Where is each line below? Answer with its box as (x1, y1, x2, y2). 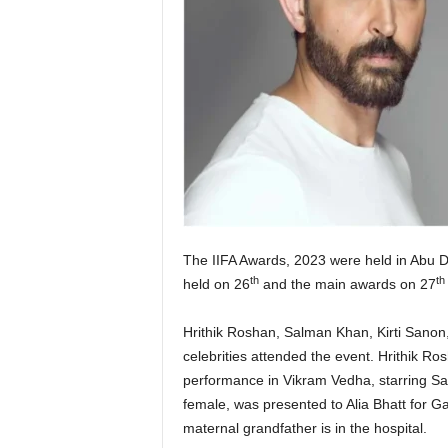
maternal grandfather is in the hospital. (182, 420, 427, 436)
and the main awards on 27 (258, 276, 436, 292)
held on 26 (182, 276, 250, 292)
